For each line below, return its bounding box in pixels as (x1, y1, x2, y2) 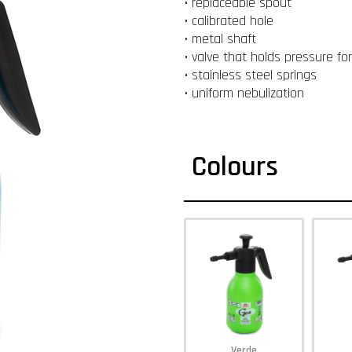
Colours (192, 149, 279, 185)
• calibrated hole (184, 12, 274, 30)
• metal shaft (184, 30, 257, 48)
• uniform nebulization (184, 84, 305, 102)
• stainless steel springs (184, 66, 317, 84)
